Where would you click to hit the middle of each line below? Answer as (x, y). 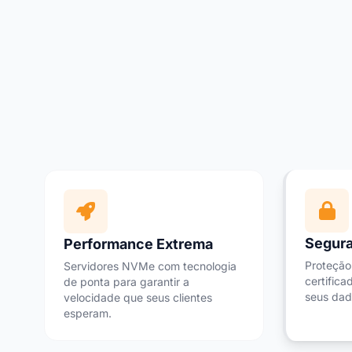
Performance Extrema (138, 244)
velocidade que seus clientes (138, 297)
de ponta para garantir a (126, 282)
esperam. (88, 313)
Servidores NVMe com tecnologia (150, 266)
